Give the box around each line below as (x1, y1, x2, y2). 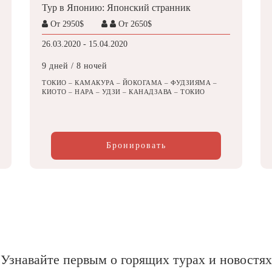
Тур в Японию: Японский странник (42, 2, 191, 13)
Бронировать (106, 141, 166, 150)
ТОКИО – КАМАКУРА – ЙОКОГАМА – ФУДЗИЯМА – (42, 79, 217, 87)
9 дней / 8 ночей (42, 61, 107, 71)
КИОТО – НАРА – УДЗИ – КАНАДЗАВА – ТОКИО (42, 88, 205, 96)
